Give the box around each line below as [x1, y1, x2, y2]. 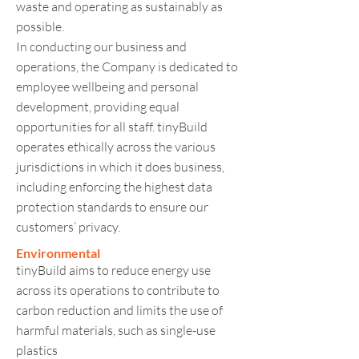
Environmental [16, 245, 100, 260]
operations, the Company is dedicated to [16, 58, 238, 75]
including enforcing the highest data [16, 179, 212, 195]
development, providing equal [16, 99, 179, 115]
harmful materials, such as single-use [16, 322, 216, 338]
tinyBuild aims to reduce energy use [16, 262, 211, 278]
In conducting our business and [16, 38, 187, 54]
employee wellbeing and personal [16, 79, 199, 95]
